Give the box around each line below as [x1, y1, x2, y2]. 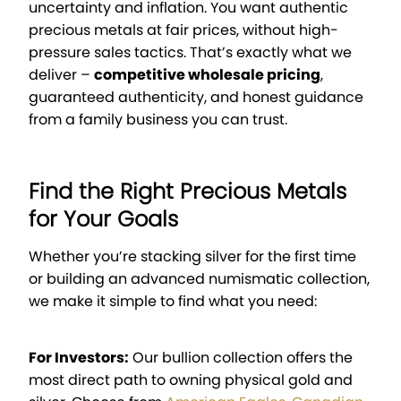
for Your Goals [29, 204, 178, 235]
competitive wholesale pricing [94, 64, 320, 86]
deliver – [29, 64, 94, 86]
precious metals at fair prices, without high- [29, 20, 338, 41]
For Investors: [29, 347, 129, 369]
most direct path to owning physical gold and [29, 370, 353, 391]
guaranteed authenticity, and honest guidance [29, 87, 363, 108]
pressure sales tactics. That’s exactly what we [29, 42, 352, 64]
